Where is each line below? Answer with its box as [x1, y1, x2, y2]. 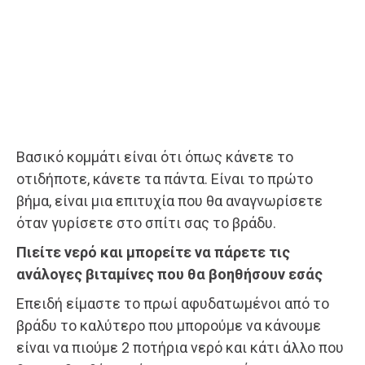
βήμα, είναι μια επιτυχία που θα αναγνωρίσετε [16, 191, 323, 209]
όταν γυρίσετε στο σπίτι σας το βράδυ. [16, 213, 276, 231]
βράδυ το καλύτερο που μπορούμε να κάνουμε [16, 316, 321, 334]
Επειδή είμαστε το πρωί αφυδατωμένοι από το [16, 294, 329, 312]
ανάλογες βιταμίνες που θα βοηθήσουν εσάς [16, 265, 323, 283]
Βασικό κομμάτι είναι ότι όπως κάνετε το [16, 147, 293, 165]
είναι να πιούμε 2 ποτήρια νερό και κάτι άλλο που [16, 338, 344, 356]
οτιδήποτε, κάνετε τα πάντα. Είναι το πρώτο [16, 169, 313, 187]
